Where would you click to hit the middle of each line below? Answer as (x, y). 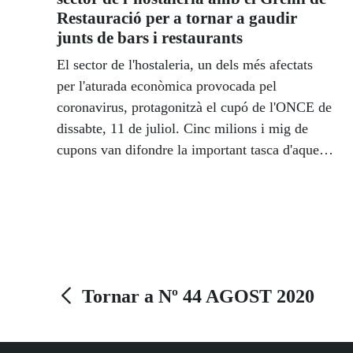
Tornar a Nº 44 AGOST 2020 (198, 297)
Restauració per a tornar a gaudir (177, 19)
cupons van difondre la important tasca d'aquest (193, 150)
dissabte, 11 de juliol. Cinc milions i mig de (182, 129)
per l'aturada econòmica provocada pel (167, 86)
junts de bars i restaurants (150, 38)
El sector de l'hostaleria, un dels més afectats (185, 65)
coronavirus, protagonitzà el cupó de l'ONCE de (194, 108)
